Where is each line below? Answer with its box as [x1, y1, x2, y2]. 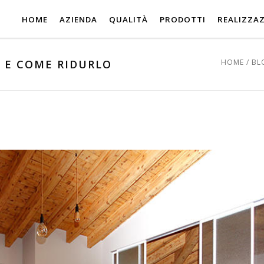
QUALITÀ [109, 14, 148, 24]
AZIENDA [60, 14, 97, 24]
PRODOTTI [160, 14, 206, 24]
